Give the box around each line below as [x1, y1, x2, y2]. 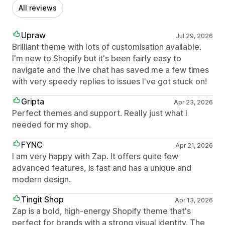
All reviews [19, 4, 57, 13]
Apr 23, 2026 [173, 98, 213, 106]
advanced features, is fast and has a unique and [12, 163, 191, 173]
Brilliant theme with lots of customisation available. [12, 42, 201, 52]
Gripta [21, 96, 44, 107]
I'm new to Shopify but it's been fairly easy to [12, 53, 181, 64]
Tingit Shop [21, 194, 64, 205]
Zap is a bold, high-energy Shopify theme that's [12, 206, 191, 216]
